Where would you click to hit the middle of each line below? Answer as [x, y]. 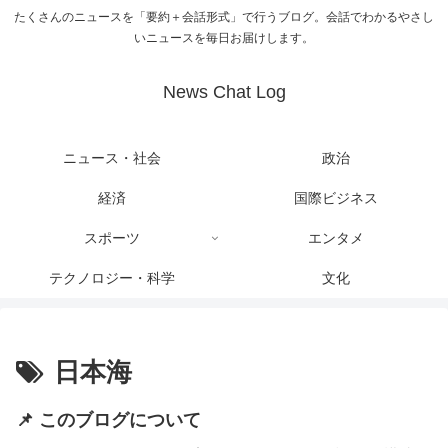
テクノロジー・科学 [112, 278]
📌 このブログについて [108, 420]
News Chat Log [224, 92]
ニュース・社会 [112, 158]
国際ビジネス [336, 198]
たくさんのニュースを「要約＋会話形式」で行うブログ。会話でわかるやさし [224, 17]
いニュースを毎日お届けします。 [224, 38]
